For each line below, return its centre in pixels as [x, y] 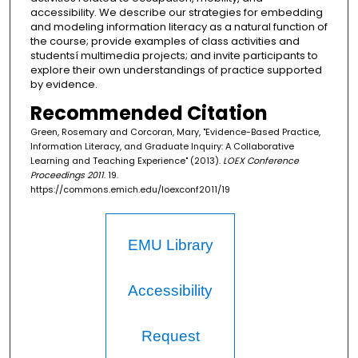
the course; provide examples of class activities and [165, 41]
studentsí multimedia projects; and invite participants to [174, 55]
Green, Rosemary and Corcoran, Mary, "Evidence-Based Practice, [175, 131]
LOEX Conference [261, 160]
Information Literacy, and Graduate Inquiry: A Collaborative [162, 146]
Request [170, 336]
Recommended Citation [149, 113]
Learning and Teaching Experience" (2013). [126, 160]
